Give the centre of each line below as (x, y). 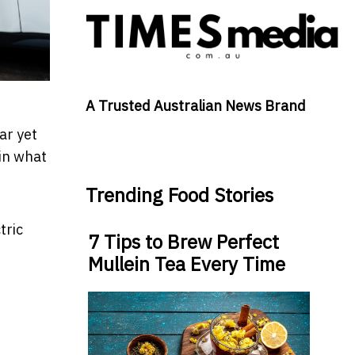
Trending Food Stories (179, 195)
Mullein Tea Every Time (186, 264)
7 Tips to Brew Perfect (183, 242)
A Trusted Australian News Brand (195, 106)
